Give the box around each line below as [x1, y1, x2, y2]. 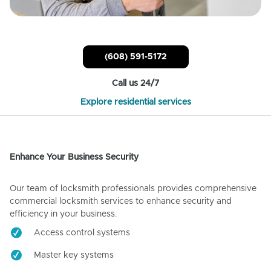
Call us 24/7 [112, 79, 159, 88]
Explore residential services [80, 98, 191, 107]
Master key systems [34, 251, 114, 260]
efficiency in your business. [10, 210, 117, 219]
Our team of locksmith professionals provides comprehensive [10, 184, 256, 194]
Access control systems [34, 229, 130, 238]
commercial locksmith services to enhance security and [10, 197, 232, 206]
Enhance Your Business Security [10, 153, 139, 162]
